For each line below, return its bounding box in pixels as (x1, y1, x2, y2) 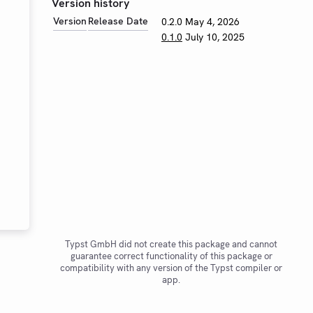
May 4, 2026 (184, 15, 240, 28)
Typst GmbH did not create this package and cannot (65, 238, 277, 251)
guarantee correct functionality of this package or (70, 250, 272, 263)
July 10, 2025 (184, 31, 245, 43)
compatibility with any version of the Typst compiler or (60, 262, 282, 275)
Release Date (88, 15, 148, 27)
